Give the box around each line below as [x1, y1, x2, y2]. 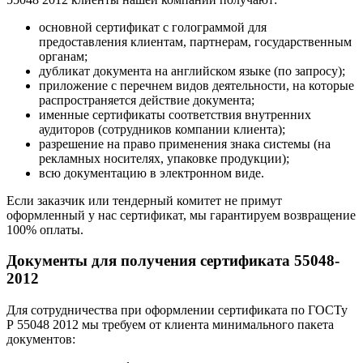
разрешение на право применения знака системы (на [39, 136, 331, 151]
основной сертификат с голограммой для [39, 19, 267, 34]
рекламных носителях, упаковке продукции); [39, 151, 289, 165]
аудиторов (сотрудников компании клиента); [39, 122, 285, 136]
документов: [6, 331, 75, 346]
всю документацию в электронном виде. [39, 165, 264, 180]
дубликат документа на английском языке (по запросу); [39, 63, 345, 78]
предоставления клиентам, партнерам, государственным [39, 34, 352, 49]
